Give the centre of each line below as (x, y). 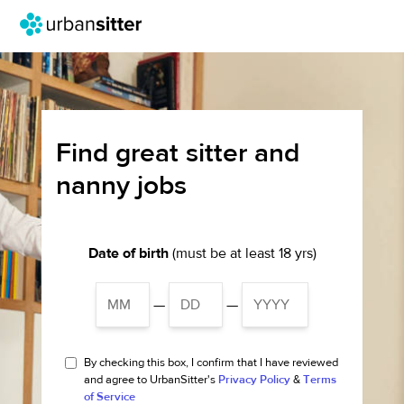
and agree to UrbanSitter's (151, 380)
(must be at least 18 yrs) (242, 253)
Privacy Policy (255, 380)
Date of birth (128, 253)
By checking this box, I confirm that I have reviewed (211, 363)
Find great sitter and (178, 153)
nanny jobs (122, 185)
